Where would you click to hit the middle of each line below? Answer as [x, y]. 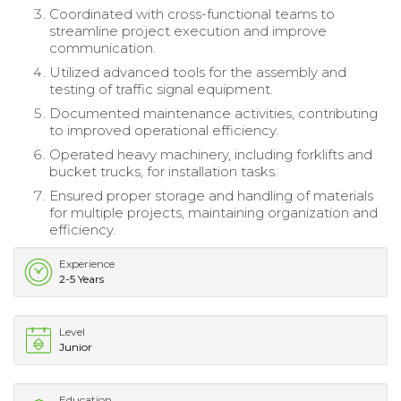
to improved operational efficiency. [164, 130]
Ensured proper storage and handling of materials [211, 195]
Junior [76, 346]
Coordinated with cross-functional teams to [192, 13]
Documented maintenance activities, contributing [213, 113]
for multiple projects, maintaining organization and [213, 212]
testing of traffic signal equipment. [161, 89]
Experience [87, 263]
